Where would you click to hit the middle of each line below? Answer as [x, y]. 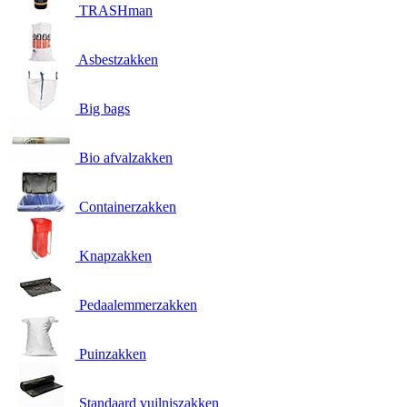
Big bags [104, 109]
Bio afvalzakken [126, 158]
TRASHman [116, 11]
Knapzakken [115, 256]
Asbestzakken [118, 60]
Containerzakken [128, 207]
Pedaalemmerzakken [138, 305]
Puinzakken [113, 354]
